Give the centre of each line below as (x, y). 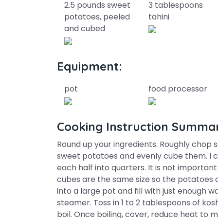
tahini (159, 17)
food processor (178, 89)
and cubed (85, 28)
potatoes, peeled (97, 17)
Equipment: (90, 66)
